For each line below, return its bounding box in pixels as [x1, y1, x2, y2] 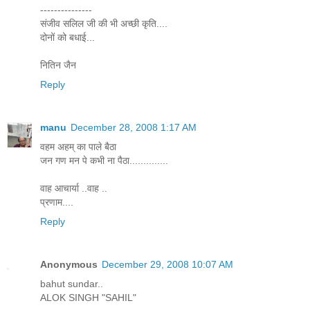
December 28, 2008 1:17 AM [71, 121, 197, 133]
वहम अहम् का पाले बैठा [40, 140, 116, 152]
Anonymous [40, 258, 98, 270]
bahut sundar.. [40, 277, 103, 289]
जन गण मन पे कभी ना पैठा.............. [40, 154, 168, 166]
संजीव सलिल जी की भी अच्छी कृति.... [40, 17, 167, 29]
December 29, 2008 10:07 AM [102, 258, 233, 270]
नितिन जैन [40, 59, 76, 71]
